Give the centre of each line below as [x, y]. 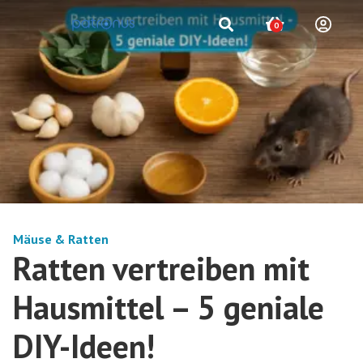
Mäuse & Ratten [61, 239]
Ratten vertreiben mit [161, 268]
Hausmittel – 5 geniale [169, 307]
